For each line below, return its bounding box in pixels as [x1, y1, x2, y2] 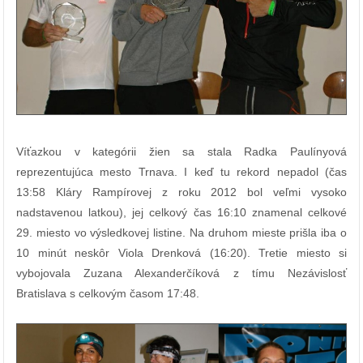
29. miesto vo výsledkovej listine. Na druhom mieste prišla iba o [16, 225, 347, 239]
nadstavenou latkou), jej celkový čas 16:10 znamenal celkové [16, 205, 347, 219]
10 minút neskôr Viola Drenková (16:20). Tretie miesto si [16, 246, 347, 259]
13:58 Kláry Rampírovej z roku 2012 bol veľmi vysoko [16, 185, 347, 199]
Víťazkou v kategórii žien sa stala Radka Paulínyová [16, 144, 347, 158]
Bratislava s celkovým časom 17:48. [16, 286, 199, 300]
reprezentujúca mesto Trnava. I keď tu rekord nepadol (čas [16, 164, 347, 178]
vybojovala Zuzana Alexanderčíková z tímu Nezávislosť [16, 266, 347, 280]
